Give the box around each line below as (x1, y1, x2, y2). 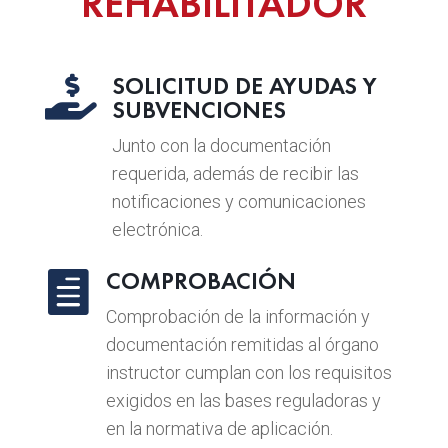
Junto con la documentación (111, 134, 331, 156)
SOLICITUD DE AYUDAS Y (111, 69, 377, 101)
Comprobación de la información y (105, 305, 370, 327)
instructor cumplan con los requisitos (105, 361, 392, 383)
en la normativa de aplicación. (105, 417, 333, 439)
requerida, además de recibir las (111, 162, 359, 184)
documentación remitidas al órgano (105, 333, 379, 355)
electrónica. (111, 218, 203, 240)
